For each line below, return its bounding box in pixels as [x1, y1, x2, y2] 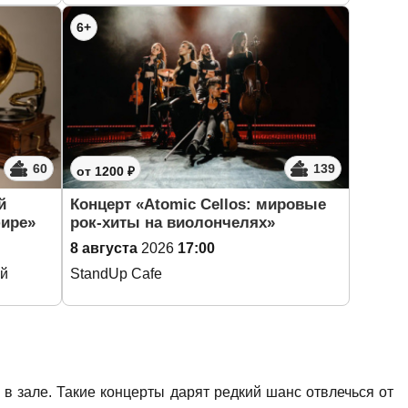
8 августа [70, 240, 138, 256]
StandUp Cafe [70, 266, 162, 281]
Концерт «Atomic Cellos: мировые [70, 196, 326, 213]
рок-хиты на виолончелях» [70, 214, 275, 231]
